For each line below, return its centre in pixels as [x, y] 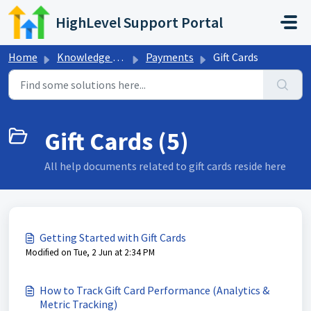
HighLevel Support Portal [140, 22]
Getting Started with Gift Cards [113, 237]
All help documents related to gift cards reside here [165, 166]
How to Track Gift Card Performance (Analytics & [154, 290]
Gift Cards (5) [117, 141]
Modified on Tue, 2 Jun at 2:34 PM [90, 252]
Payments [170, 57]
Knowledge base [85, 57]
